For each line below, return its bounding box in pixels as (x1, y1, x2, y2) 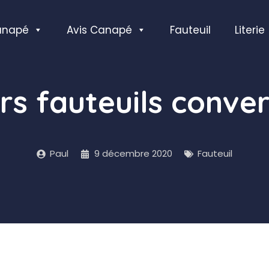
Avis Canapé (67, 23, 132, 37)
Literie (235, 23, 265, 37)
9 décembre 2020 (94, 147, 172, 160)
